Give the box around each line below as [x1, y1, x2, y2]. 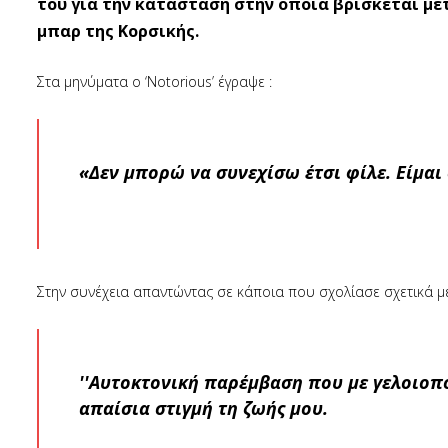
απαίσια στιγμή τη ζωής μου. [79, 396, 328, 420]
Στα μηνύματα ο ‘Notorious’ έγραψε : [37, 72, 272, 91]
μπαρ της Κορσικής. [37, 20, 199, 42]
